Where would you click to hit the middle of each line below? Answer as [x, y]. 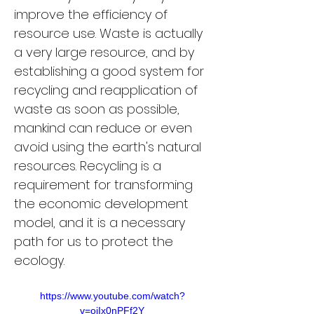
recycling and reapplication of [108, 90]
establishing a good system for [111, 71]
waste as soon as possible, [98, 109]
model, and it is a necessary [101, 223]
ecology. [39, 260]
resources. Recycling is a [89, 166]
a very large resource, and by [106, 52]
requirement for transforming [105, 185]
